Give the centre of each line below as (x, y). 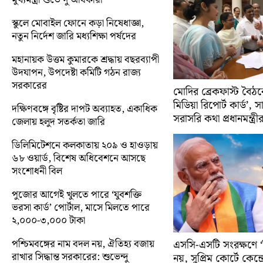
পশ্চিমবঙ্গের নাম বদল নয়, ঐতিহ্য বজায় (83, 244)
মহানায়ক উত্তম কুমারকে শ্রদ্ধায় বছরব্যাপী (85, 60)
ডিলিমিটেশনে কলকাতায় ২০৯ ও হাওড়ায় (85, 145)
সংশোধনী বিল (37, 171)
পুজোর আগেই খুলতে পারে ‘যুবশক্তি (77, 195)
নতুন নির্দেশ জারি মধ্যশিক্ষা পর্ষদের (74, 36)
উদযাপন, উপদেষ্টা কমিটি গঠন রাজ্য (76, 73)
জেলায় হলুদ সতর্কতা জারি (58, 122)
